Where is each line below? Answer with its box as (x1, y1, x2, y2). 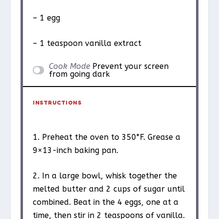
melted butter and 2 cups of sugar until (33, 184, 185, 194)
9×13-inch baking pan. (33, 145, 119, 155)
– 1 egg (33, 13, 61, 22)
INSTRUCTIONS (33, 98, 82, 106)
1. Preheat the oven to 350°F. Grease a (33, 132, 181, 142)
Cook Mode (48, 61, 90, 71)
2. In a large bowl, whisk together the (33, 171, 177, 181)
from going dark (48, 69, 110, 79)
